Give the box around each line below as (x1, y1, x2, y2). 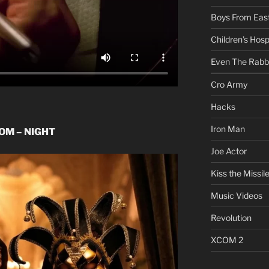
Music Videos (210, 190, 262, 201)
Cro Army (210, 79, 247, 90)
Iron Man (210, 124, 245, 134)
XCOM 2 (210, 235, 243, 246)
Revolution (210, 213, 252, 223)
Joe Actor (210, 146, 247, 157)
